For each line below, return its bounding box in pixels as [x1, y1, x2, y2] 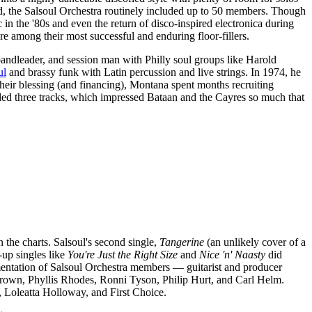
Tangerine [159, 235, 204, 248]
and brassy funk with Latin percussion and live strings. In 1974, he [6, 65, 301, 78]
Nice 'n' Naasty [199, 248, 265, 260]
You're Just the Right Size [68, 248, 178, 260]
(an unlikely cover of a [204, 235, 306, 248]
